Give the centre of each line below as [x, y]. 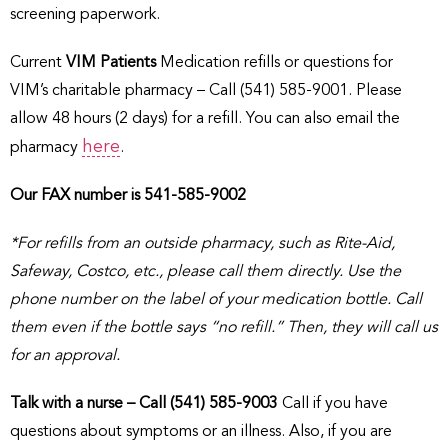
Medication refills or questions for [274, 62]
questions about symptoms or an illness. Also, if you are [201, 431]
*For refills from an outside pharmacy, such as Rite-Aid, [202, 243]
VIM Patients [109, 62]
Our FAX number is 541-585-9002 [128, 195]
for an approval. [65, 355]
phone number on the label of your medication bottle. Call [216, 299]
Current [36, 62]
